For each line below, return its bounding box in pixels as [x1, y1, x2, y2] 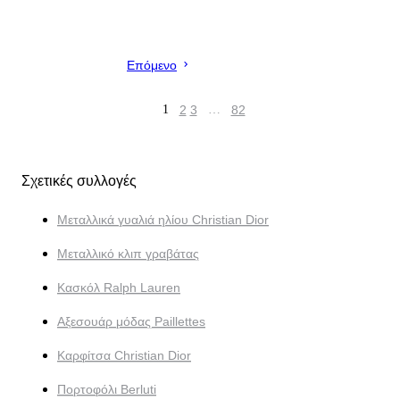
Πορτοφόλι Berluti [57, 382, 156, 397]
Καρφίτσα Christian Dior [57, 348, 191, 363]
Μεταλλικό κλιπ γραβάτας [57, 246, 199, 262]
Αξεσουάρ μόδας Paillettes [57, 314, 205, 329]
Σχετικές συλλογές [21, 173, 137, 189]
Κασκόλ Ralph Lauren [57, 280, 180, 296]
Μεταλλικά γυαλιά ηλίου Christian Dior [57, 212, 269, 228]
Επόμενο [127, 58, 177, 73]
